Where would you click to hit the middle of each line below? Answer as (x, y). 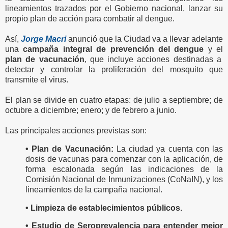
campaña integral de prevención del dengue (116, 49)
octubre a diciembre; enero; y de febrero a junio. (91, 110)
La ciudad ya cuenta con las (168, 149)
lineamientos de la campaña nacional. (94, 189)
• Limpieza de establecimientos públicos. (104, 208)
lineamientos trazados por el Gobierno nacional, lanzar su (114, 8)
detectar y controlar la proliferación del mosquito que (114, 69)
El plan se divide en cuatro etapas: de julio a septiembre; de (114, 100)
